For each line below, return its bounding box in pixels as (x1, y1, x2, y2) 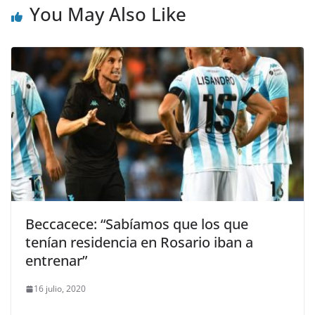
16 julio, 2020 (34, 283, 86, 295)
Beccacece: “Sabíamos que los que (25, 214, 248, 234)
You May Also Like (30, 1, 186, 27)
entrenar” (25, 251, 87, 271)
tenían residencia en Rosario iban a (25, 233, 253, 252)
